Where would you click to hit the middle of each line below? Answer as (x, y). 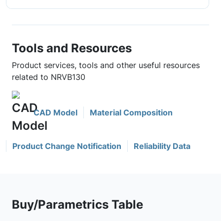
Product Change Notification (67, 146)
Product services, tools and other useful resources (106, 65)
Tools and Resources (72, 48)
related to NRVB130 (49, 77)
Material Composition (131, 112)
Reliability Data (162, 146)
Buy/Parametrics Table (77, 204)
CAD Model (55, 112)
